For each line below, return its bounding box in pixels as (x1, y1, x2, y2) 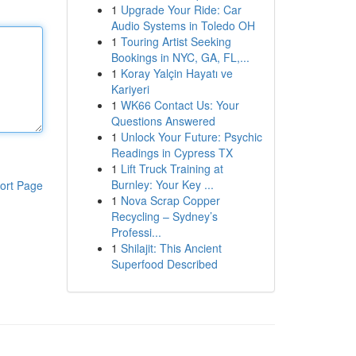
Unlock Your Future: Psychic (120, 129, 262, 145)
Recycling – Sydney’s (110, 208, 218, 224)
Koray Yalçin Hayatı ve (120, 65, 233, 81)
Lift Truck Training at (120, 161, 223, 176)
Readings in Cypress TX (110, 145, 233, 161)
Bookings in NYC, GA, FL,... (110, 49, 250, 65)
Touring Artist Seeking (120, 33, 231, 49)
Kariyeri (110, 81, 149, 97)
